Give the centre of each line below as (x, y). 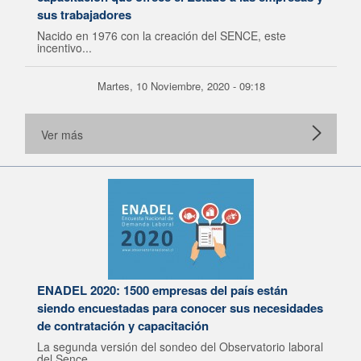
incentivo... (64, 48)
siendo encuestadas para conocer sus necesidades (180, 308)
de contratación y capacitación (123, 326)
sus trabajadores (84, 15)
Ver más (62, 135)
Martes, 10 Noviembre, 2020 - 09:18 (181, 86)
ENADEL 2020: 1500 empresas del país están (162, 290)
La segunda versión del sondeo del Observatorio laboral (180, 346)
